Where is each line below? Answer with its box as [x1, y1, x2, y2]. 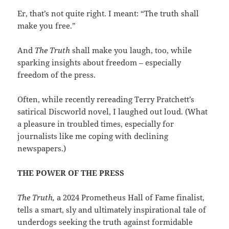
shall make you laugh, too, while [72, 45, 192, 56]
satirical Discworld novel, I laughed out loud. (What [17, 106, 208, 117]
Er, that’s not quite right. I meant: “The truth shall [17, 8, 199, 19]
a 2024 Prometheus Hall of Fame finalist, [57, 192, 205, 203]
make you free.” [17, 20, 76, 31]
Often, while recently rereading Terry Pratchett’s [17, 94, 195, 105]
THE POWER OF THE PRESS [17, 168, 125, 178]
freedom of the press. [17, 70, 96, 80]
